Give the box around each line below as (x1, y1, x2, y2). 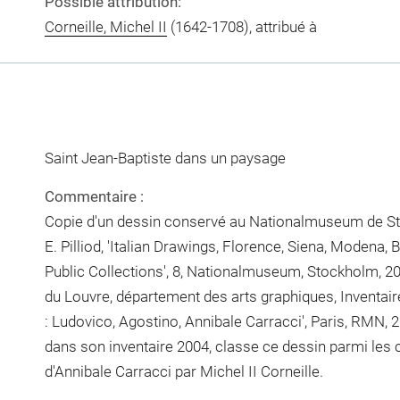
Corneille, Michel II (44, 17, 167, 36)
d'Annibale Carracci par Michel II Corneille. (44, 362, 323, 380)
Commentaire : (44, 187, 144, 205)
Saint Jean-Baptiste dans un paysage (44, 148, 286, 167)
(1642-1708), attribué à (166, 17, 317, 36)
